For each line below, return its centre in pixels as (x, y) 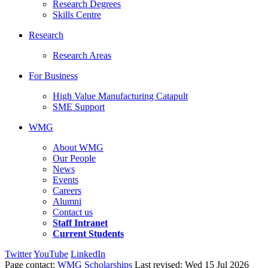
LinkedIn (88, 254)
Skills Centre (77, 15)
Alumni (67, 202)
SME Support (79, 107)
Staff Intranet (80, 223)
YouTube (51, 254)
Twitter (18, 254)
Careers (67, 191)
